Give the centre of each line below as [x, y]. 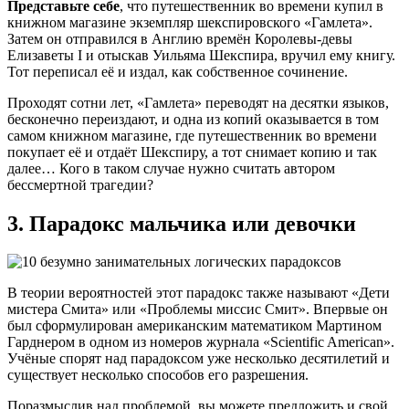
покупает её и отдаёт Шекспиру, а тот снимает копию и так [192, 152]
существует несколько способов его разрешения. [158, 375]
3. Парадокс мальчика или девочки [182, 223]
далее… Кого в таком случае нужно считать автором [171, 168]
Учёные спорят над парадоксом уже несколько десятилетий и [199, 359]
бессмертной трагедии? [80, 184]
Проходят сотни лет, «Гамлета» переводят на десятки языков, [198, 102]
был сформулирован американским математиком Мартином [194, 326]
